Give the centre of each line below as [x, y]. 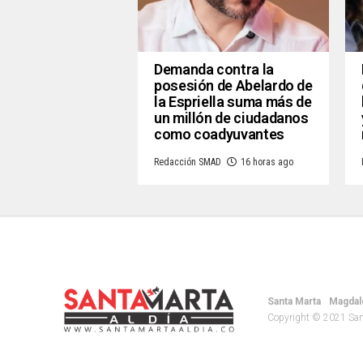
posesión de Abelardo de [233, 85]
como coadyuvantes [219, 134]
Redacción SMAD [188, 162]
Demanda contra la [214, 69]
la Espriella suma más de [233, 101]
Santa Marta [294, 301]
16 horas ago [267, 162]
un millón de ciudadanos [231, 117]
